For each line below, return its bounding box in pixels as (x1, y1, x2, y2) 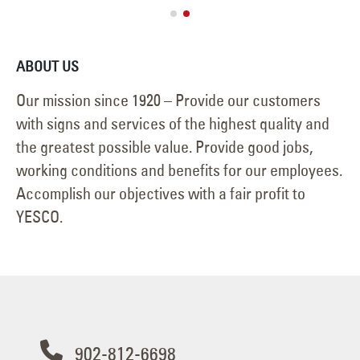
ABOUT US (16, 57, 79, 76)
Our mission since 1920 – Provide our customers (16, 90, 321, 111)
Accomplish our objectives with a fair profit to (16, 183, 305, 204)
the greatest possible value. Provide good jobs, (16, 137, 313, 157)
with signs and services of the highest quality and (16, 113, 329, 134)
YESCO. (16, 207, 63, 227)
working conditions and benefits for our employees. (16, 160, 342, 181)
